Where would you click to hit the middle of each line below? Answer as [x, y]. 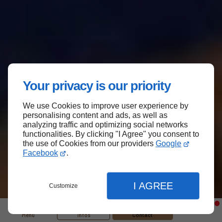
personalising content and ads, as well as [95, 115]
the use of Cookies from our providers [89, 143]
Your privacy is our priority [97, 86]
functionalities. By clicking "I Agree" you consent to [111, 134]
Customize [64, 186]
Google [168, 143]
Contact [143, 215]
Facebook [40, 153]
